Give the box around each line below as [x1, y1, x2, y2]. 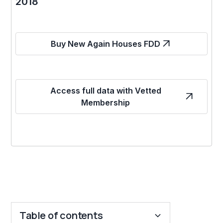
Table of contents [19, 208, 103, 222]
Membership [81, 97, 130, 108]
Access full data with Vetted [50, 85, 161, 96]
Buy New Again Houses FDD [51, 38, 160, 49]
